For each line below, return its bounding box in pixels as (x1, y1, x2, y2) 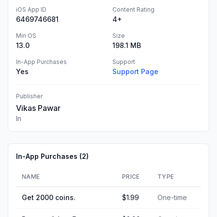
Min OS (16, 32, 36, 39)
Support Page (112, 67, 158, 76)
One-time (157, 193, 187, 201)
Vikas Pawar (16, 103, 61, 113)
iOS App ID (16, 6, 46, 13)
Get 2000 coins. (22, 193, 76, 201)
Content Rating (112, 6, 155, 13)
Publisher (16, 93, 43, 100)
